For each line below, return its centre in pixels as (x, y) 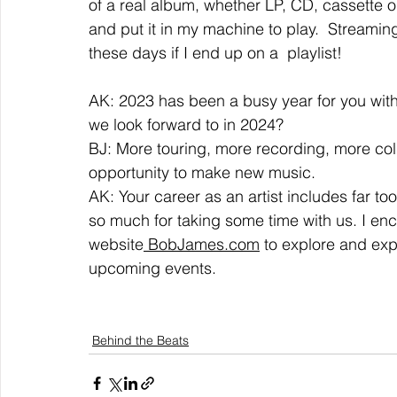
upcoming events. (152, 268)
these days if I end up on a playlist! (220, 52)
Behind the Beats (140, 340)
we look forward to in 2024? (191, 124)
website (116, 244)
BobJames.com (202, 244)
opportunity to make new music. (206, 172)
